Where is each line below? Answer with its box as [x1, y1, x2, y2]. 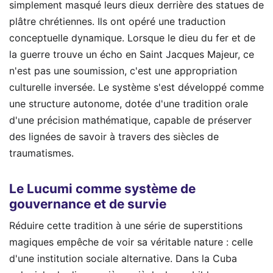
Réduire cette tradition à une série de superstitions [9, 219, 243, 232]
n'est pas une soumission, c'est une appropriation [9, 65, 237, 77]
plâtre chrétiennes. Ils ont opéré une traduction [9, 15, 225, 28]
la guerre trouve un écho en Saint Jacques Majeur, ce [9, 48, 254, 61]
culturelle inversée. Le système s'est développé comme [9, 81, 264, 94]
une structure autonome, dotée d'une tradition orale [9, 97, 248, 110]
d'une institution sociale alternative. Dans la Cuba [9, 252, 237, 264]
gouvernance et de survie [9, 196, 166, 211]
